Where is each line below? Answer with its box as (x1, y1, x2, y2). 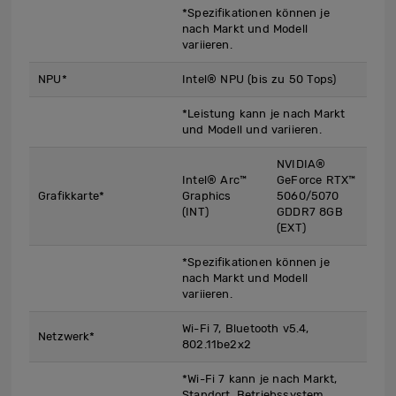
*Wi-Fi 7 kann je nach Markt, (182, 372, 338, 386)
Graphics (182, 189, 232, 203)
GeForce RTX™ (277, 173, 356, 187)
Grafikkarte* (38, 189, 105, 203)
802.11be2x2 (182, 338, 251, 352)
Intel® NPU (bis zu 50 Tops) (182, 72, 337, 87)
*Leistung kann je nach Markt (182, 107, 346, 121)
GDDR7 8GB (277, 205, 343, 219)
